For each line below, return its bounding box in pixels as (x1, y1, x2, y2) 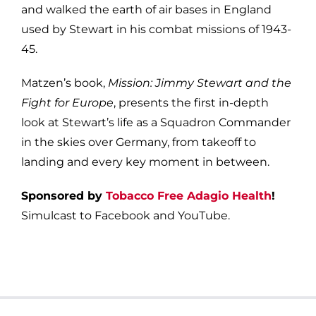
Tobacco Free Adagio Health (105, 188, 272, 202)
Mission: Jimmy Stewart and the (107, 75, 291, 90)
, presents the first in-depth (113, 95, 269, 109)
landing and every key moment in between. (20, 154, 269, 169)
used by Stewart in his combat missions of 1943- (20, 22, 291, 36)
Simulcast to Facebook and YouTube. (20, 208, 230, 222)
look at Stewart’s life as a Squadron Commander (20, 115, 291, 129)
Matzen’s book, (20, 75, 108, 90)
